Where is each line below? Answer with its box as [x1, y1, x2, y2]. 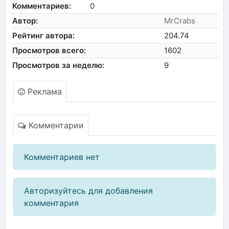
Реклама [25, 86, 62, 97]
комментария [24, 197, 79, 208]
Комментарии [26, 120, 84, 130]
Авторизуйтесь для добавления [24, 185, 153, 196]
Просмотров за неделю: [12, 60, 105, 70]
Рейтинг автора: [12, 30, 75, 40]
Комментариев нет [24, 151, 100, 162]
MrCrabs [164, 15, 196, 26]
